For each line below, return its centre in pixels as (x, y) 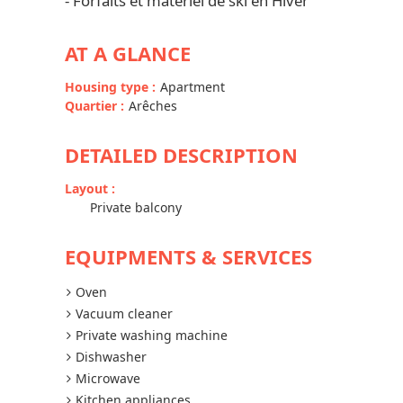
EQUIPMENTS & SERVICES (188, 256)
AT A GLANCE (128, 53)
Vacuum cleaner (124, 313)
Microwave (108, 378)
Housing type (108, 87)
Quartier (93, 106)
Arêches (153, 106)
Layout (88, 188)
